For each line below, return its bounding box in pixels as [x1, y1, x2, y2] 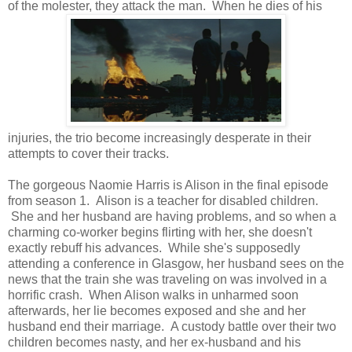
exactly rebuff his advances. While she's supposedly [8, 240, 300, 255]
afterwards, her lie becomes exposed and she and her [8, 303, 306, 317]
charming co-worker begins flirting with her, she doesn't [8, 225, 312, 239]
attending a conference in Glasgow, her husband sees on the [8, 256, 344, 270]
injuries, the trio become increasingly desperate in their [8, 130, 311, 145]
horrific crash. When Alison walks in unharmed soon [8, 288, 299, 302]
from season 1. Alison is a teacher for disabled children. [8, 193, 318, 207]
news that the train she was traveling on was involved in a [8, 272, 327, 286]
